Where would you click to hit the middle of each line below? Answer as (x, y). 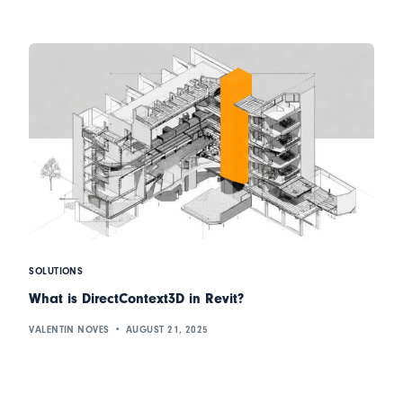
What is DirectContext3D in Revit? (137, 299)
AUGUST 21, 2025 (167, 329)
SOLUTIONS (56, 272)
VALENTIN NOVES (69, 329)
